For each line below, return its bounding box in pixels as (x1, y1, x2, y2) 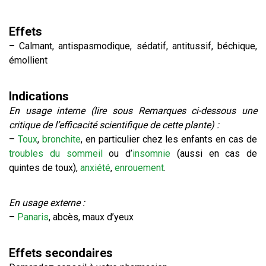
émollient (9, 55, 47, 66)
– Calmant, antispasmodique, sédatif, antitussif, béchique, (9, 40, 257, 52)
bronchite (42, 134, 81, 145)
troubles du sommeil (9, 148, 103, 159)
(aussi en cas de (170, 148, 257, 159)
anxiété (80, 162, 110, 173)
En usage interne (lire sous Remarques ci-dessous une (9, 105, 257, 116)
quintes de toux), (9, 162, 80, 173)
